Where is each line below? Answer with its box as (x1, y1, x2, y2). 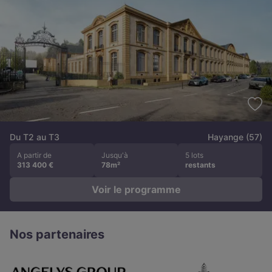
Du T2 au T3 (10, 132, 59, 143)
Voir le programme (91, 183, 181, 196)
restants (185, 160, 216, 170)
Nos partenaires (10, 227, 104, 242)
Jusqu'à (101, 151, 128, 160)
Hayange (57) (208, 132, 262, 143)
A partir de (17, 151, 52, 160)
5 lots (185, 151, 204, 160)
